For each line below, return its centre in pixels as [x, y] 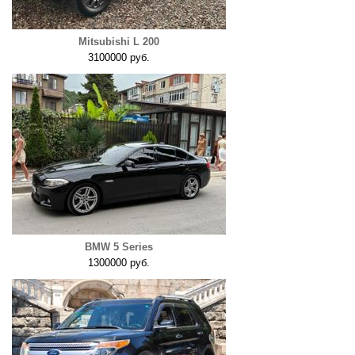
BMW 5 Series [119, 247]
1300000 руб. [119, 263]
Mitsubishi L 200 [119, 42]
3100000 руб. [119, 57]
